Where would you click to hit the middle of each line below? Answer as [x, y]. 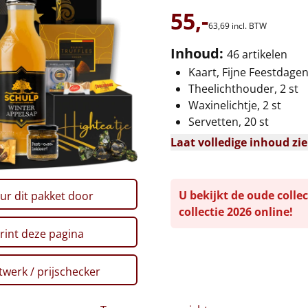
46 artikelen [257, 54]
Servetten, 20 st [229, 122]
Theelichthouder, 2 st [243, 89]
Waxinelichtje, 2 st [235, 105]
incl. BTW [249, 26]
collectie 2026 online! [236, 211]
